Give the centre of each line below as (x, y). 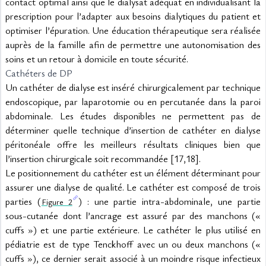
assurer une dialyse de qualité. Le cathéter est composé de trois (133, 187)
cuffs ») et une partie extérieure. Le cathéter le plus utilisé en (133, 230)
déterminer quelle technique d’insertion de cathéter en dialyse (133, 130)
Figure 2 (57, 202)
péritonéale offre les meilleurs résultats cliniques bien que (133, 144)
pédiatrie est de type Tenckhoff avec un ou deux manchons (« (133, 244)
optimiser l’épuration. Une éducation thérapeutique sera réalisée (133, 30)
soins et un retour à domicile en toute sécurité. (97, 59)
